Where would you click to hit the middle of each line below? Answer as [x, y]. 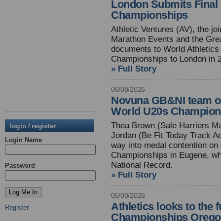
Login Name [23, 140]
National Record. [142, 165]
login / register [33, 126]
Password [20, 166]
